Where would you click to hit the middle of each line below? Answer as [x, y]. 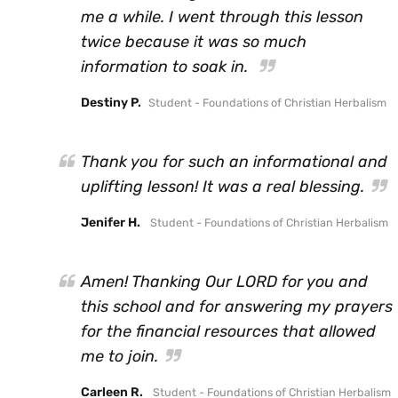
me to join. [119, 356]
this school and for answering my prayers [237, 306]
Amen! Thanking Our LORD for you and [224, 281]
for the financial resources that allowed [228, 331]
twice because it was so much [194, 41]
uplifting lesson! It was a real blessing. [223, 186]
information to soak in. [167, 66]
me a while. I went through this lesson [222, 16]
